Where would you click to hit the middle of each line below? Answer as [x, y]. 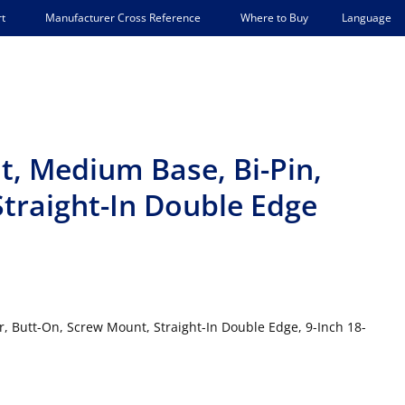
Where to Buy [274, 18]
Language [367, 17]
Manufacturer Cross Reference [123, 18]
